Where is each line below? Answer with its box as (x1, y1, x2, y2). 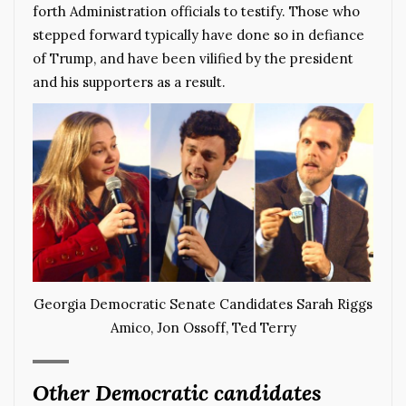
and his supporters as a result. (33, 72, 226, 91)
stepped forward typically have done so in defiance (33, 25, 364, 43)
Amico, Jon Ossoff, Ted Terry (110, 318, 296, 336)
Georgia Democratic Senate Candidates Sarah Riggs (34, 295, 372, 313)
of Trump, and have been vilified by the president (33, 49, 353, 67)
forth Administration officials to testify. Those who (33, 2, 360, 20)
